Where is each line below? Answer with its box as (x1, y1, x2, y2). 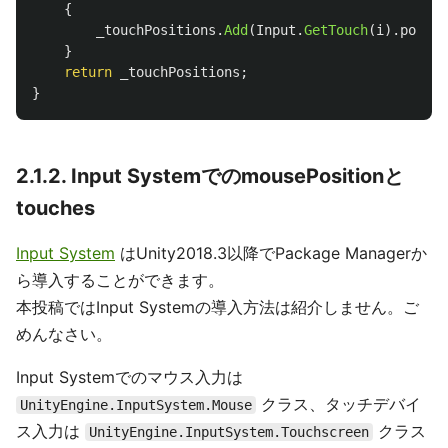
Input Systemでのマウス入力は (16, 367, 243, 388)
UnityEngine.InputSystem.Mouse (20, 397, 252, 414)
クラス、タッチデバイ (256, 394, 421, 415)
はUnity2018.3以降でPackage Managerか (115, 243, 427, 264)
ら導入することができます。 (16, 270, 224, 291)
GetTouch (304, 22, 368, 39)
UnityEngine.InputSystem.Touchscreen (89, 424, 369, 441)
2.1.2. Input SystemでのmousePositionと (16, 164, 404, 189)
